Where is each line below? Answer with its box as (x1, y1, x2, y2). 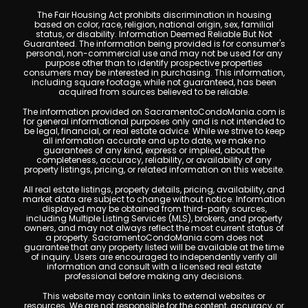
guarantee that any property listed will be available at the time (24, 241, 284, 253)
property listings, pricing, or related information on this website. (23, 164, 285, 175)
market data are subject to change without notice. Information (23, 193, 285, 205)
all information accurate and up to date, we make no (43, 135, 265, 146)
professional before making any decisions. (64, 270, 244, 282)
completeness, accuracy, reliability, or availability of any (36, 154, 272, 166)
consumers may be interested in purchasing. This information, (23, 67, 285, 78)
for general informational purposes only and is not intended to (23, 115, 285, 127)
